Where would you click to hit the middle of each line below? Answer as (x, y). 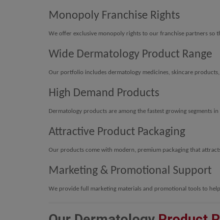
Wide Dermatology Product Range (130, 55)
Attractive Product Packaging (117, 132)
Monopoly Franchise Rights (114, 16)
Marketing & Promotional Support (130, 171)
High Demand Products (104, 94)
